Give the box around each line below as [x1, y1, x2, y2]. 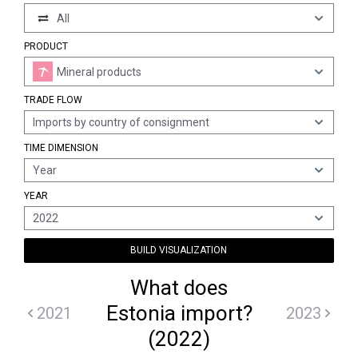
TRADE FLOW [24, 94, 82, 105]
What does [130, 276, 228, 300]
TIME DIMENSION [24, 142, 98, 153]
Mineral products [57, 65, 141, 78]
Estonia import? [105, 301, 253, 325]
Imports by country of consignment [33, 116, 209, 129]
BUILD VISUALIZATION [130, 245, 228, 256]
